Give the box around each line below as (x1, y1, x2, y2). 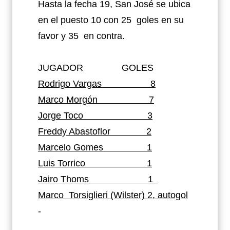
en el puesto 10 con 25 (38, 14, 131, 25)
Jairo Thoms (38, 174, 89, 184)
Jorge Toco (38, 110, 83, 121)
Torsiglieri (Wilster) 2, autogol (69, 189, 188, 200)
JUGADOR (38, 62, 86, 73)
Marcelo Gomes (38, 142, 106, 152)
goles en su (137, 14, 184, 25)
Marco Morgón (38, 94, 100, 105)
